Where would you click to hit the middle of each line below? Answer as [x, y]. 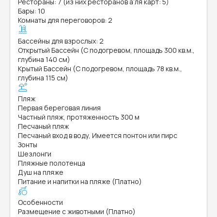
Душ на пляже [41, 172]
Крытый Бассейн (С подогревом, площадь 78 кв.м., [100, 69]
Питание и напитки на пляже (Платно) [80, 181]
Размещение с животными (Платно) [77, 211]
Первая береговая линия [59, 108]
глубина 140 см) [44, 59]
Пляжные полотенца [52, 163]
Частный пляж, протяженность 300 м [79, 117]
